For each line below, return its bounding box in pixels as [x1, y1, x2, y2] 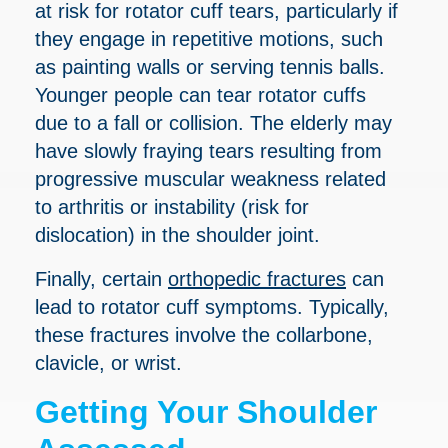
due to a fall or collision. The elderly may [35, 111, 392, 134]
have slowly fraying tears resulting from [35, 139, 382, 162]
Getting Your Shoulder [35, 393, 377, 430]
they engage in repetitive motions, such [35, 27, 383, 50]
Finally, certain [35, 267, 168, 290]
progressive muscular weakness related [35, 167, 386, 190]
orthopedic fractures [168, 267, 346, 290]
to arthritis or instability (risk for [35, 195, 309, 218]
